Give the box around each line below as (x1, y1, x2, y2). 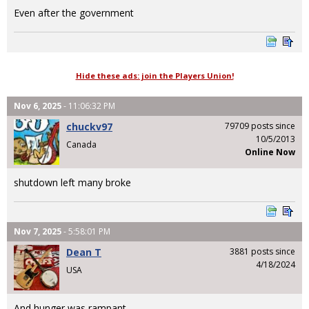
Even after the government (14, 6, 134, 19)
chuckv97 (66, 120, 112, 134)
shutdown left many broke (14, 176, 131, 190)
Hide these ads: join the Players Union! (75, 70, 234, 81)
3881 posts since (230, 246, 295, 258)
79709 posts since (225, 120, 295, 132)
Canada (66, 138, 97, 150)
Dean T (66, 246, 101, 259)
